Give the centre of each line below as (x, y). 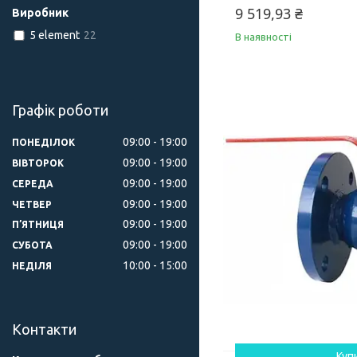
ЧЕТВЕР (32, 204)
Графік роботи (60, 110)
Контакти (44, 330)
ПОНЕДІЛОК (43, 142)
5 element (54, 35)
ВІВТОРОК (38, 163)
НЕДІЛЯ (32, 266)
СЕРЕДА (33, 183)
